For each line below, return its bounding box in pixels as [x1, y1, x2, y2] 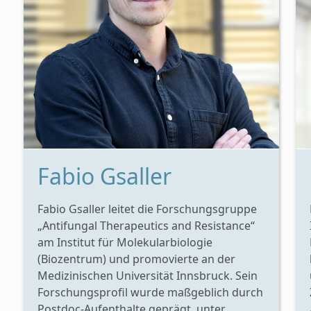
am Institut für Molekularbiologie [37, 234, 212, 250]
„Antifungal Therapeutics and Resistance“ [37, 217, 255, 233]
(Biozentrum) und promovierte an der [37, 251, 235, 267]
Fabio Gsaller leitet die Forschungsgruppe [37, 201, 257, 217]
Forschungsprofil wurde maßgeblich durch [37, 284, 263, 300]
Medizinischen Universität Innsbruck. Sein [37, 267, 258, 283]
